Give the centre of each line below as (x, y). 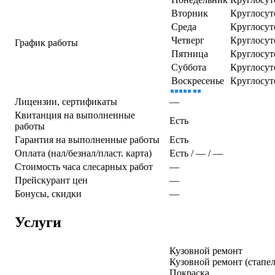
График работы (46, 42)
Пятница (190, 53)
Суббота (189, 67)
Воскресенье (198, 80)
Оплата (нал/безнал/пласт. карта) (83, 153)
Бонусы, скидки (48, 193)
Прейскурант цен (51, 180)
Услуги (38, 222)
